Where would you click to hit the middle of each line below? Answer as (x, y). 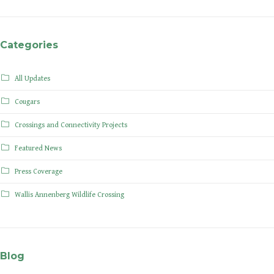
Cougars (27, 102)
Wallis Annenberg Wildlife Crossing (69, 195)
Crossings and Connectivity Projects (71, 125)
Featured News (38, 149)
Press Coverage (39, 172)
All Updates (32, 79)
